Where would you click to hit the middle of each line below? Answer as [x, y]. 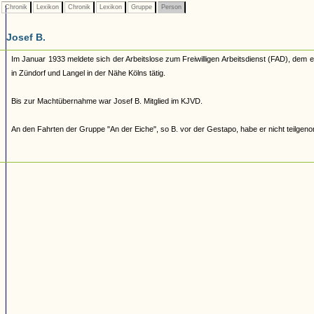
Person [171, 7]
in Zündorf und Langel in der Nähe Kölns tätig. [88, 73]
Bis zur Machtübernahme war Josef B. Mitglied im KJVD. [107, 101]
